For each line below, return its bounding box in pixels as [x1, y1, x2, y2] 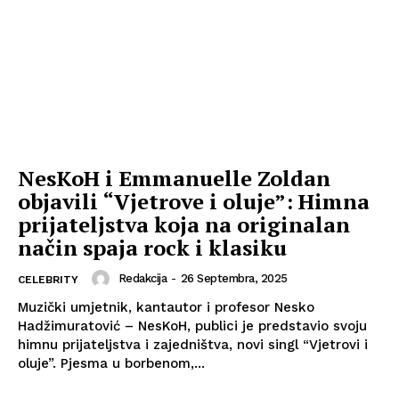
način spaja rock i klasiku [18, 232, 287, 262]
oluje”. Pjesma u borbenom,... [61, 354, 205, 371]
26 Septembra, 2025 [180, 272, 288, 286]
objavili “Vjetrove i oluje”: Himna [18, 186, 370, 216]
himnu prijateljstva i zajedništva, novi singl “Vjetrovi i [18, 336, 368, 353]
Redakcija [118, 272, 167, 286]
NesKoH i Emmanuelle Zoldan [18, 163, 330, 192]
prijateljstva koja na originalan [18, 209, 350, 239]
